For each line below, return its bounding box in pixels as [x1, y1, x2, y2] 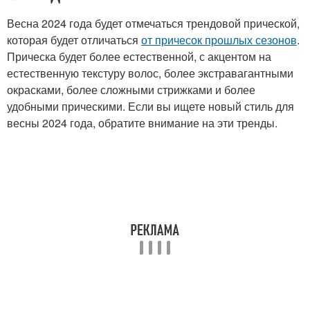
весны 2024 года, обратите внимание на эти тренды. [7, 115, 277, 131]
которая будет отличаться [7, 32, 141, 48]
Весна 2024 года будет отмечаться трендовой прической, [7, 15, 300, 31]
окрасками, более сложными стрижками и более [7, 82, 255, 98]
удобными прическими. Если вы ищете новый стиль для [7, 98, 294, 114]
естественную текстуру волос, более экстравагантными [7, 65, 293, 81]
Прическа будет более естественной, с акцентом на [7, 48, 271, 64]
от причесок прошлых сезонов [141, 32, 297, 48]
